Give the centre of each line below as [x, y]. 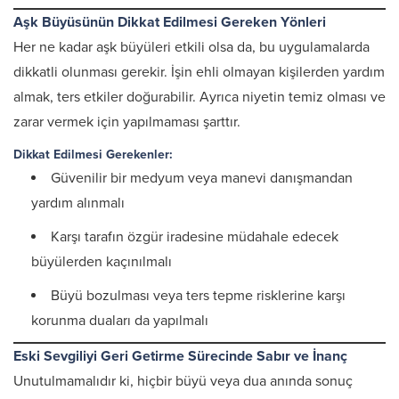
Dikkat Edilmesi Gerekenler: [93, 155]
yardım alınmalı [78, 203]
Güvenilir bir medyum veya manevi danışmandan [202, 178]
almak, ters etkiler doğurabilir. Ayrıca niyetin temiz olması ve [199, 97]
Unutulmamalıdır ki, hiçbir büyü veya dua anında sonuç [183, 381]
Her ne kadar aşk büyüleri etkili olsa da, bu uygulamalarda [191, 47]
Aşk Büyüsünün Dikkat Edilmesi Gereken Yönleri [170, 22]
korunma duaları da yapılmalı [120, 321]
